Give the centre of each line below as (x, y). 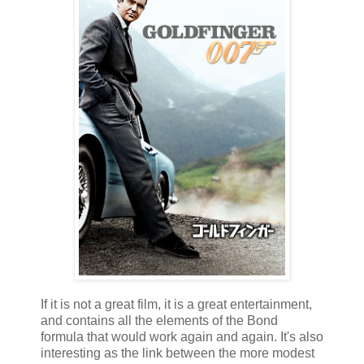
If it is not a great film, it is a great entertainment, (176, 305)
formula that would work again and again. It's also (182, 337)
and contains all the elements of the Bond (159, 321)
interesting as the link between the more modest (178, 353)
